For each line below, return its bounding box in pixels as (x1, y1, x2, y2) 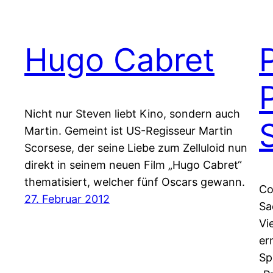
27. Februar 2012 (24, 192, 110, 205)
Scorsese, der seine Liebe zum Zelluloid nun (24, 141, 247, 154)
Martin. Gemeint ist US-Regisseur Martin (24, 124, 233, 137)
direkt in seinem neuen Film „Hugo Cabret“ (24, 158, 242, 171)
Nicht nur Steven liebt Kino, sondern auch (24, 107, 240, 120)
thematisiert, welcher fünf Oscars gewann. (24, 175, 245, 188)
